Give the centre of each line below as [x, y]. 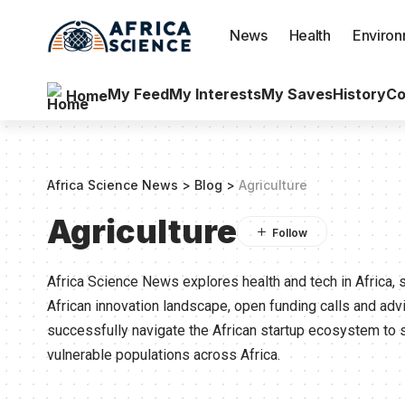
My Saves [297, 94]
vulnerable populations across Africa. [164, 354]
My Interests [215, 94]
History [359, 94]
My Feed [138, 94]
